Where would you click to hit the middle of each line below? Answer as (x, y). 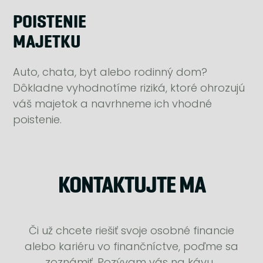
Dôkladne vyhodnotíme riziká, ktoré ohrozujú (129, 88)
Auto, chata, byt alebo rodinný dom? (110, 72)
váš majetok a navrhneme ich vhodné (113, 104)
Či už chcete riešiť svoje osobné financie (131, 231)
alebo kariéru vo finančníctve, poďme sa (131, 247)
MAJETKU (47, 43)
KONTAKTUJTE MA (131, 186)
